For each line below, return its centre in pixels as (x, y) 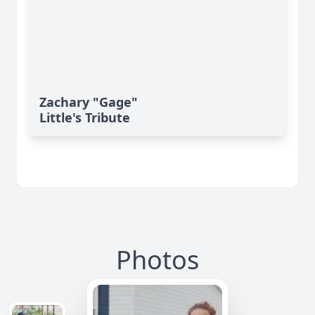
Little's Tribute (85, 118)
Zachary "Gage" (89, 102)
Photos (157, 260)
